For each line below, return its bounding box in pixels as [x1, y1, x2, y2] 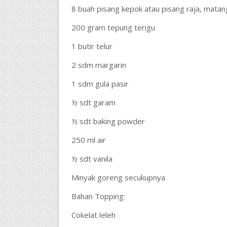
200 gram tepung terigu [71, 22, 155, 32]
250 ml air [71, 135, 106, 145]
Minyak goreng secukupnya [71, 172, 165, 182]
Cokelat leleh [71, 210, 116, 220]
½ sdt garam [71, 97, 116, 107]
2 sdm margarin [71, 60, 126, 70]
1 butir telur [71, 41, 112, 51]
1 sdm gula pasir [71, 79, 129, 89]
